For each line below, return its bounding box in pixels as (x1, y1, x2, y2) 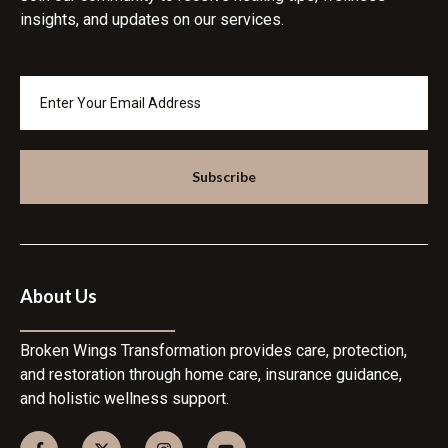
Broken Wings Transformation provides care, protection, (20, 341, 407, 361)
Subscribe (192, 167, 256, 185)
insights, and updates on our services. (20, 9, 284, 29)
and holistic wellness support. (20, 389, 229, 409)
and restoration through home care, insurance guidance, (20, 365, 402, 385)
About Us (20, 284, 97, 307)
